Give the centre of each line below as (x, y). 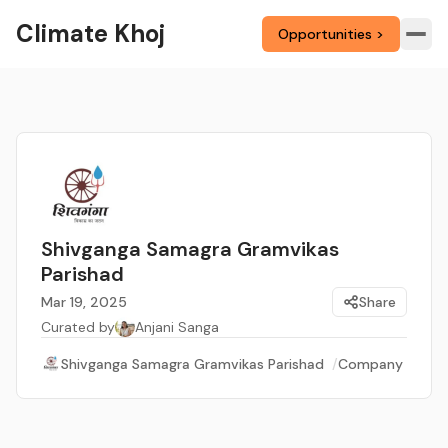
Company (370, 364)
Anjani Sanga (177, 327)
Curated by (78, 327)
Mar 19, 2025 (84, 302)
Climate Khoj (90, 33)
